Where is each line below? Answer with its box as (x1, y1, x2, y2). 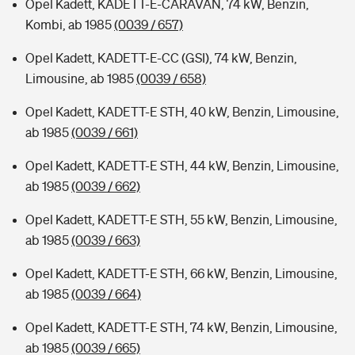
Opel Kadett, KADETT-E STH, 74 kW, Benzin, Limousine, (25, 320, 338, 334)
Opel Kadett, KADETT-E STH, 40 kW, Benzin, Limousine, (25, 105, 339, 119)
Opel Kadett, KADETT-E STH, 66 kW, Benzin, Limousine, (25, 266, 338, 281)
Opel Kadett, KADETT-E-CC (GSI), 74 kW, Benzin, (25, 51, 297, 65)
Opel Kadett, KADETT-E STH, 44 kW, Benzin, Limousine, (25, 158, 339, 173)
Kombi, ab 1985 (25, 17, 114, 32)
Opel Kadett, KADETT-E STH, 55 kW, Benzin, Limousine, (25, 212, 338, 227)
